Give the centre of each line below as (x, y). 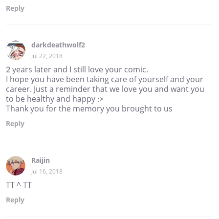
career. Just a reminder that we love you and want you (105, 89)
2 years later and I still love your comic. (77, 69)
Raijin (41, 160)
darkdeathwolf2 (58, 44)
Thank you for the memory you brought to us (89, 108)
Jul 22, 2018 (47, 56)
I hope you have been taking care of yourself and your (105, 79)
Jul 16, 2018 (47, 171)
